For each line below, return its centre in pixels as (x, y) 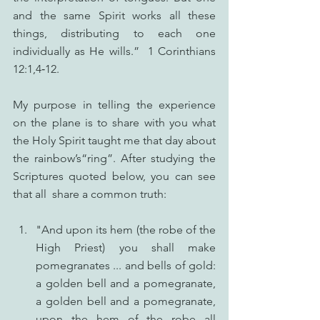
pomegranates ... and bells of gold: (126, 265)
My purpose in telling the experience (114, 105)
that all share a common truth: (90, 194)
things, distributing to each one (114, 33)
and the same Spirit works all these (114, 15)
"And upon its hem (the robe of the (126, 230)
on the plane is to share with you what (114, 122)
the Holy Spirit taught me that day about (114, 140)
